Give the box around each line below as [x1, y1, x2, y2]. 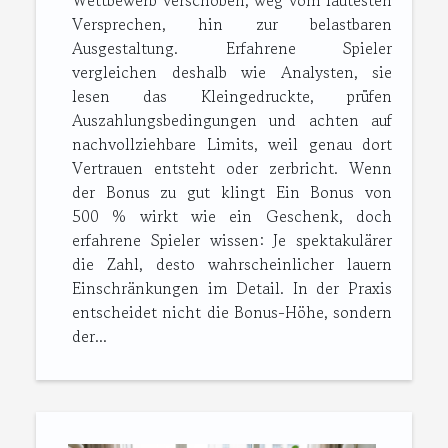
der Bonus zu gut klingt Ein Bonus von [72, 180, 392, 205]
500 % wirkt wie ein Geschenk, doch [72, 204, 392, 229]
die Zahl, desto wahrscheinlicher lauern [72, 252, 392, 277]
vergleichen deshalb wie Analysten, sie [72, 60, 392, 85]
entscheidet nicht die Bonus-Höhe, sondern [72, 300, 392, 325]
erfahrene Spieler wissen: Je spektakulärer [72, 228, 392, 253]
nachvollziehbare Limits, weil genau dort [72, 132, 392, 157]
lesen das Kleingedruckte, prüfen [72, 84, 392, 109]
